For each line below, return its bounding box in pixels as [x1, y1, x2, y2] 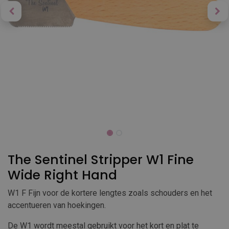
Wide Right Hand [8, 166, 117, 184]
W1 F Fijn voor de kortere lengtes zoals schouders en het [8, 188, 212, 198]
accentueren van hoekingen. [8, 200, 106, 210]
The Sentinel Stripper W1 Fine [8, 151, 194, 169]
